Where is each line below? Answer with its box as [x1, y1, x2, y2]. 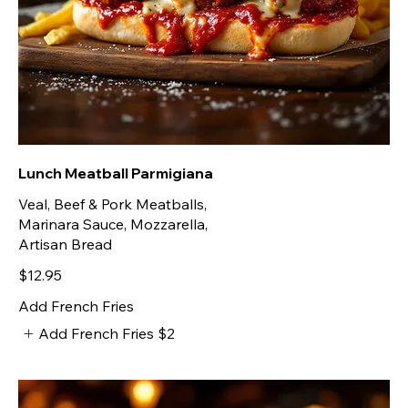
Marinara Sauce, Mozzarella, [18, 214, 208, 233]
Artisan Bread [18, 234, 112, 253]
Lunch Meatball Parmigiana [18, 163, 213, 182]
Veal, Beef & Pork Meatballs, [18, 194, 207, 213]
